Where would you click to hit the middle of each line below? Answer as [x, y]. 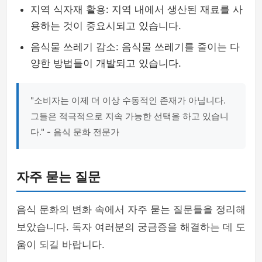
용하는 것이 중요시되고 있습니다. [106, 26]
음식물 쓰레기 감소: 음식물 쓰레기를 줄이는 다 [135, 47]
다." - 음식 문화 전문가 [75, 132]
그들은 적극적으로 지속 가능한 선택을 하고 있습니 [130, 116]
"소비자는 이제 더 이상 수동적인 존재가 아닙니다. [128, 100]
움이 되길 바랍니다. [61, 244]
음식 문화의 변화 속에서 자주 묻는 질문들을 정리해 [131, 209]
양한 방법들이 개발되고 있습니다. [106, 63]
